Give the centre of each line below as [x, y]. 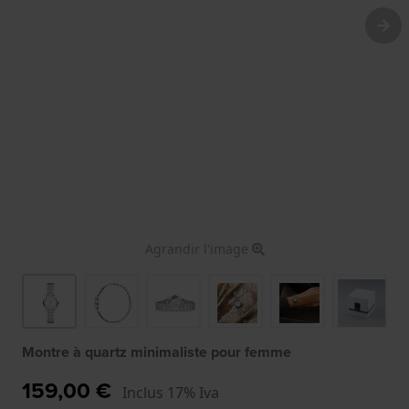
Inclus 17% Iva [171, 392]
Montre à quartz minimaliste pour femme [157, 351]
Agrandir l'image [198, 248]
